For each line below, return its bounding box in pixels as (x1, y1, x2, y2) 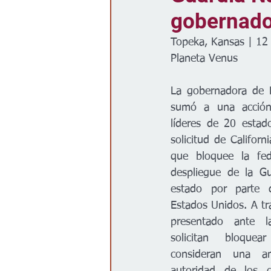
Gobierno (134, 15, 164, 22)
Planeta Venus (171, 53, 238, 64)
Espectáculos (188, 15, 230, 22)
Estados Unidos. (171, 200, 251, 211)
